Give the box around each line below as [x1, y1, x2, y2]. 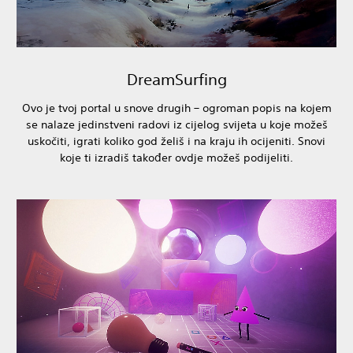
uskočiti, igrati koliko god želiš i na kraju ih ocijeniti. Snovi [28, 134, 325, 149]
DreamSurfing [126, 70, 227, 89]
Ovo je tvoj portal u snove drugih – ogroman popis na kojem [21, 101, 332, 116]
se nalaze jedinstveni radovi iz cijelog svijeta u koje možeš [25, 117, 328, 132]
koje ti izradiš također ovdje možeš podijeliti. [60, 150, 293, 165]
